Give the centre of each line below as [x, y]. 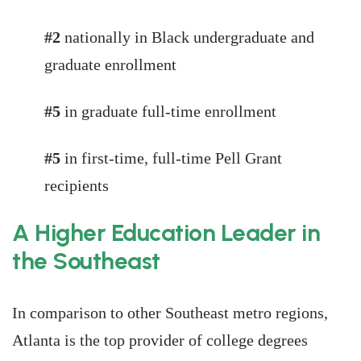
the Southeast [86, 261]
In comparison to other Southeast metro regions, [170, 313]
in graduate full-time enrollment [170, 111]
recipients [77, 185]
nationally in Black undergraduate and [189, 37]
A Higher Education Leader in [166, 232]
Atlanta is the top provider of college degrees [160, 340]
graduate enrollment [110, 64]
